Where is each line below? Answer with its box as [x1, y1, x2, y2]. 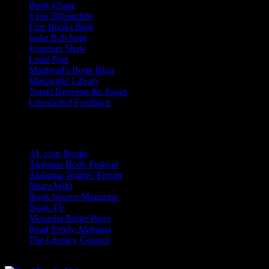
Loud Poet [29, 53, 68, 64]
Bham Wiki [29, 180, 72, 191]
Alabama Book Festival [29, 159, 118, 169]
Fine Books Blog [29, 21, 94, 32]
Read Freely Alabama [29, 223, 111, 234]
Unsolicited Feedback [29, 97, 111, 107]
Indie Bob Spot [29, 32, 86, 43]
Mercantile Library [29, 75, 100, 86]
